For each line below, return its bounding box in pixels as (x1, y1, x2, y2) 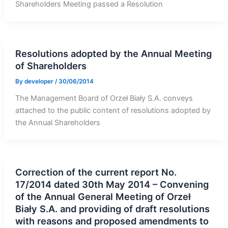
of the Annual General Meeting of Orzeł (15, 190, 191, 202)
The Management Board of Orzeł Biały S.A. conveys (15, 93, 193, 103)
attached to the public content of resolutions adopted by (15, 105, 211, 115)
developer (24, 78, 55, 85)
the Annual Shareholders (15, 118, 100, 127)
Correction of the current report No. (15, 166, 177, 178)
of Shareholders (15, 60, 87, 72)
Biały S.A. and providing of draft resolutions (15, 203, 210, 214)
